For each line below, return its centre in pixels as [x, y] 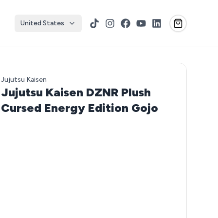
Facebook [138, 24]
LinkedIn [166, 24]
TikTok [101, 24]
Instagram [123, 24]
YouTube [152, 24]
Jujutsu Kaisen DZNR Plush [76, 92]
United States [42, 23]
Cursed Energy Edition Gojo [80, 108]
